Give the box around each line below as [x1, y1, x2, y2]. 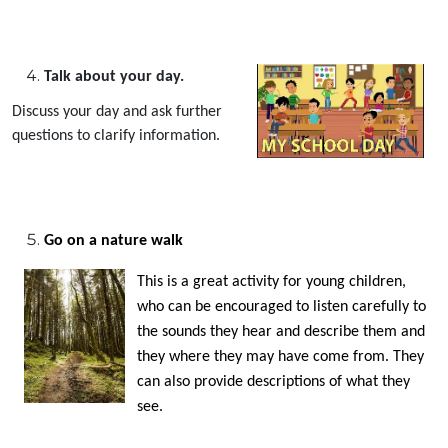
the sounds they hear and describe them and [137, 323, 425, 340]
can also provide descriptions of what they [137, 373, 410, 390]
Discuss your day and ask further [12, 103, 222, 120]
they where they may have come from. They [137, 348, 424, 365]
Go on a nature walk [44, 232, 183, 249]
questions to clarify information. [12, 127, 220, 144]
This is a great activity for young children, [137, 273, 406, 290]
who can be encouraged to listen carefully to [137, 298, 426, 315]
